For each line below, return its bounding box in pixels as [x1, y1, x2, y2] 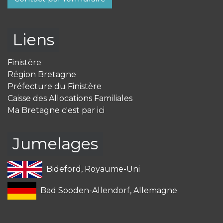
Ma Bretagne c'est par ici [7, 106, 105, 115]
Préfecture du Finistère [7, 82, 102, 92]
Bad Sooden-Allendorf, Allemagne [40, 186, 178, 196]
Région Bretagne [7, 70, 76, 80]
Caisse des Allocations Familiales [7, 94, 132, 104]
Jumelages [12, 134, 98, 154]
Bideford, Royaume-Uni [46, 164, 140, 174]
